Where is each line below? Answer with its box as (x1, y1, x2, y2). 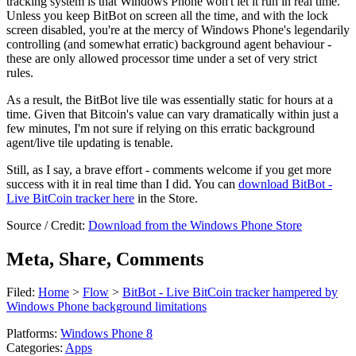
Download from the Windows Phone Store (88, 218, 302, 232)
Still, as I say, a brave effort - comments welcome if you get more (6, 162, 331, 176)
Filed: (6, 285, 38, 300)
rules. (6, 65, 37, 79)
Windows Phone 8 (60, 327, 153, 341)
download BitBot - (238, 176, 332, 191)
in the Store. (134, 191, 198, 205)
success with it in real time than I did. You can (6, 176, 238, 191)
